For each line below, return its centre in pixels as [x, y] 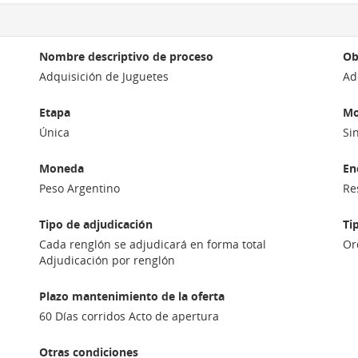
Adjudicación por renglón [107, 260]
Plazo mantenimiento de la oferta [132, 296]
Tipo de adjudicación [96, 224]
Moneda [62, 168]
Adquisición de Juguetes [104, 76]
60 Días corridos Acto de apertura [129, 316]
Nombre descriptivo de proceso [126, 56]
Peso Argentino [80, 188]
